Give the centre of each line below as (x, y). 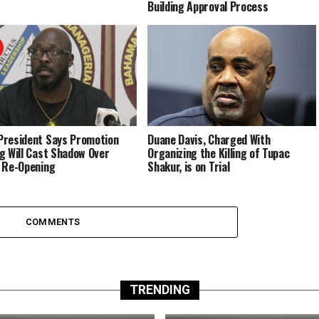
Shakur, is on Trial (189, 166)
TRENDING (159, 290)
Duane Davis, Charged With (209, 139)
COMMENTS (53, 222)
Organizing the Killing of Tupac (219, 153)
